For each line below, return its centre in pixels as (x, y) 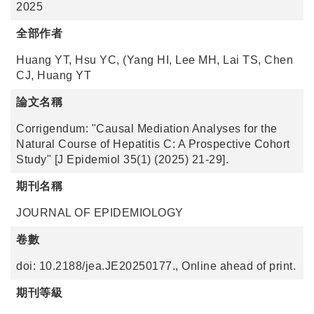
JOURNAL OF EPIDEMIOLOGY (100, 213)
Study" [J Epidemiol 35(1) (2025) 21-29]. (122, 159)
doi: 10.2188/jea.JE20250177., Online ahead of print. (156, 266)
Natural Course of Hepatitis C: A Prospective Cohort (153, 144)
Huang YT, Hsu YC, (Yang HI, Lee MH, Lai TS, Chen (155, 60)
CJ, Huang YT (54, 75)
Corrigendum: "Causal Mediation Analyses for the (147, 129)
